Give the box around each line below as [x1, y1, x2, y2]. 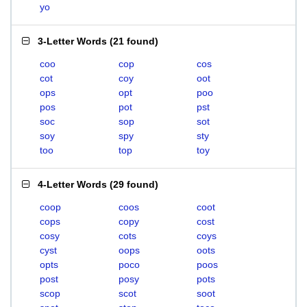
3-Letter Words [38, 36, 107, 47]
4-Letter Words [38, 179, 107, 190]
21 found [113, 36, 155, 47]
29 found [113, 179, 155, 190]
